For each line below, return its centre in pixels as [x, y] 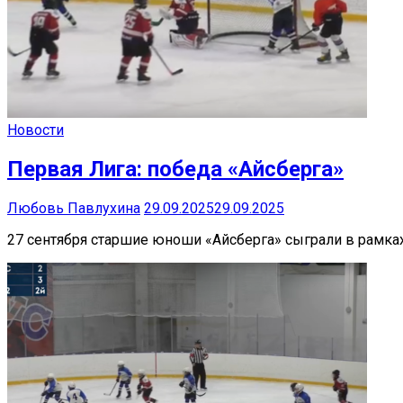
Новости [36, 130]
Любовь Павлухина [74, 209]
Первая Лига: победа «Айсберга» [175, 170]
